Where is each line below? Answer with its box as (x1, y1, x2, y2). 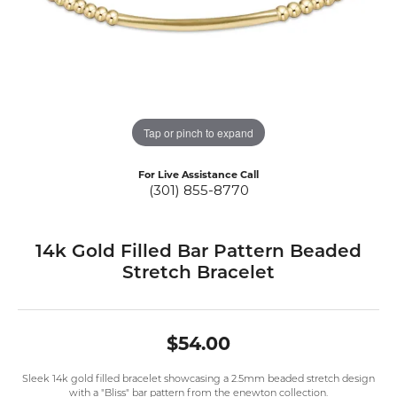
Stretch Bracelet (122, 265, 275, 284)
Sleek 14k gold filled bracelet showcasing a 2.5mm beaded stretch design (22, 375, 375, 385)
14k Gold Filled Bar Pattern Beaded (35, 244, 362, 262)
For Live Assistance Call (138, 168, 259, 182)
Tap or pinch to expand (144, 124, 253, 140)
